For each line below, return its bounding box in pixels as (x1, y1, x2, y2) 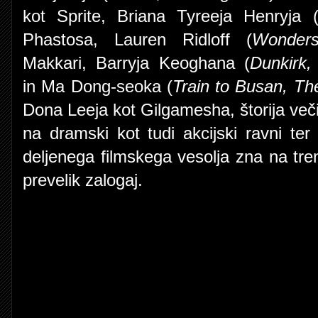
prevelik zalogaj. (23, 170, 143, 190)
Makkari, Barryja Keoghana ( (23, 53, 250, 72)
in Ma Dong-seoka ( (23, 77, 172, 96)
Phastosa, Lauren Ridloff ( (23, 30, 253, 49)
